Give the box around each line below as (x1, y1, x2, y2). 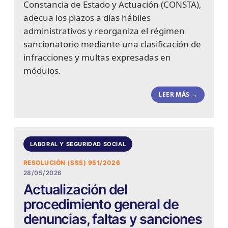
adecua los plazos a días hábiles (23, 12, 151, 24)
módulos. (23, 65, 61, 77)
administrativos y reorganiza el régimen (23, 25, 185, 37)
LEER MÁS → (158, 90, 198, 99)
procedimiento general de (23, 196, 179, 213)
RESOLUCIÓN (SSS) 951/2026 (23, 159, 121, 167)
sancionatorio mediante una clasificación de (23, 38, 201, 50)
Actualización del (23, 181, 127, 198)
